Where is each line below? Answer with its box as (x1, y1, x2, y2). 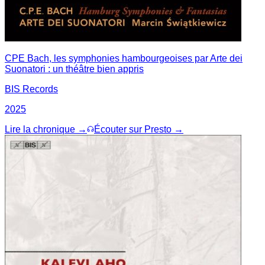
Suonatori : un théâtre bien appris (5, 63, 144, 74)
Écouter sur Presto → (94, 124, 183, 134)
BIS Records (5, 83, 58, 94)
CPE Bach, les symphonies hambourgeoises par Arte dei (5, 53, 243, 63)
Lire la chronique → (5, 124, 87, 134)
